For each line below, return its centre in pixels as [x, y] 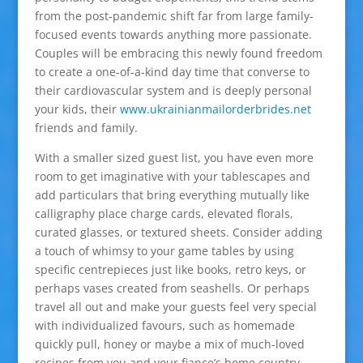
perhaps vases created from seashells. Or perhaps [172, 288]
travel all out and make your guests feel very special [175, 307]
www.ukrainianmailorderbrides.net [215, 109]
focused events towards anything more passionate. [173, 34]
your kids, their [77, 109]
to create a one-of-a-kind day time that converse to [172, 72]
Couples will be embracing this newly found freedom [178, 53]
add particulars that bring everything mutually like [172, 195]
